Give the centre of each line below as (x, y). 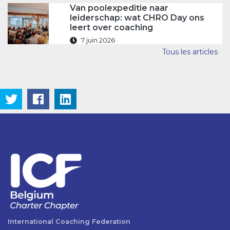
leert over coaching (111, 27)
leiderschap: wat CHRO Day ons (137, 18)
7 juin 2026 (98, 40)
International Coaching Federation (69, 222)
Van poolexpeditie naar (119, 8)
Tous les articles (190, 52)
